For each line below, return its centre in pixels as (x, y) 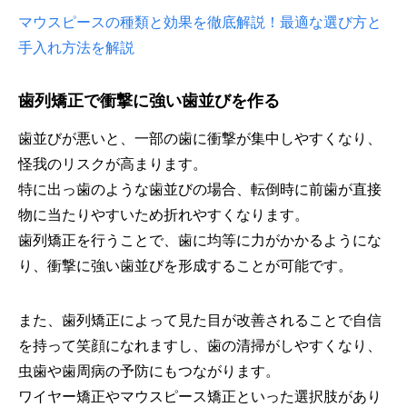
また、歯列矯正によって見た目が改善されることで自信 (200, 320)
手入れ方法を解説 (76, 47)
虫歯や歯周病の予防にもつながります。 (149, 371)
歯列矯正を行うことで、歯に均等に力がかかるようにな (200, 240)
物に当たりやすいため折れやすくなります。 (164, 214)
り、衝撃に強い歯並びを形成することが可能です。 (185, 265)
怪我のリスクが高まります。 (113, 164)
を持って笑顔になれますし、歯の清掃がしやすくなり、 (200, 345)
